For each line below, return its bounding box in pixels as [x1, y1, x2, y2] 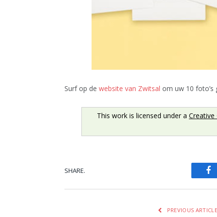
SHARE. [64, 166, 85, 175]
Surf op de [64, 84, 99, 93]
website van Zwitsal [99, 84, 160, 93]
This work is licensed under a [96, 111, 189, 121]
